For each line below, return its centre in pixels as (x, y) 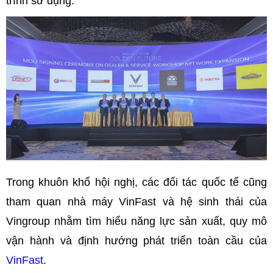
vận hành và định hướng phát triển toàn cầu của (136, 240)
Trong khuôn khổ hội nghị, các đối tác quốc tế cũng (136, 182)
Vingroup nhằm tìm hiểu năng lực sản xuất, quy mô (136, 221)
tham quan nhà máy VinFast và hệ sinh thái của (136, 201)
